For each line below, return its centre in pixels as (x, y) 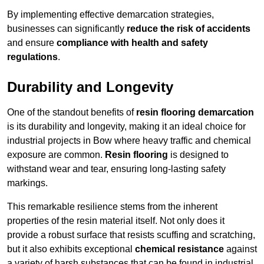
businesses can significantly (67, 29)
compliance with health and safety (132, 43)
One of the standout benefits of (72, 113)
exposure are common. (56, 155)
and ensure (32, 43)
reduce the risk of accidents (189, 29)
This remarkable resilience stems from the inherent (112, 207)
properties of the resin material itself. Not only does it (116, 221)
